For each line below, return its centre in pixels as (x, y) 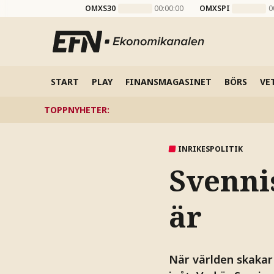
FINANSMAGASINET (168, 81)
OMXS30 (101, 8)
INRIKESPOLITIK (210, 149)
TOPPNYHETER (76, 109)
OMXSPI (214, 8)
